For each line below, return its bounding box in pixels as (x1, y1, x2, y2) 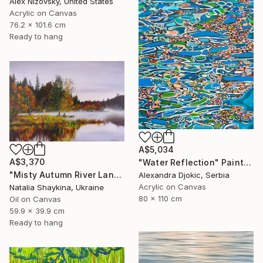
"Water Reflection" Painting (243, 157, 251, 168)
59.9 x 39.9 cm (9, 205, 65, 215)
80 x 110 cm (139, 194, 182, 204)
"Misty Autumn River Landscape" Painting (113, 169, 122, 180)
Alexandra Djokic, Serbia (139, 170, 230, 180)
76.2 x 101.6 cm (9, 20, 66, 30)
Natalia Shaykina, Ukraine (9, 182, 104, 192)
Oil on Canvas (9, 194, 61, 204)
